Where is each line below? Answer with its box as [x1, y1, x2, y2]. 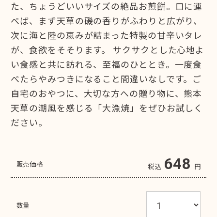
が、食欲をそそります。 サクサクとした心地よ [11, 43, 205, 56]
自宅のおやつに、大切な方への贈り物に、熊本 [11, 86, 202, 99]
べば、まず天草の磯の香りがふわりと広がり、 [11, 14, 203, 27]
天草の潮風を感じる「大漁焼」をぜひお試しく [11, 101, 203, 114]
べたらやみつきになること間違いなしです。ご [11, 72, 202, 85]
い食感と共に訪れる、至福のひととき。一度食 [11, 57, 202, 70]
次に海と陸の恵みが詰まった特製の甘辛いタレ [11, 28, 203, 41]
